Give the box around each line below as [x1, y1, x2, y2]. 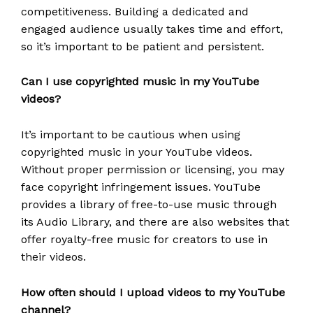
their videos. [21, 249, 86, 263]
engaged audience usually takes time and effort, [21, 22, 283, 36]
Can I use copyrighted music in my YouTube [21, 75, 259, 89]
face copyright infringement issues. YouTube [21, 180, 261, 194]
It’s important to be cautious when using [21, 127, 240, 141]
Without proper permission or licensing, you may [21, 162, 284, 176]
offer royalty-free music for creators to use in [21, 232, 268, 246]
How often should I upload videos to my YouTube [21, 285, 285, 299]
